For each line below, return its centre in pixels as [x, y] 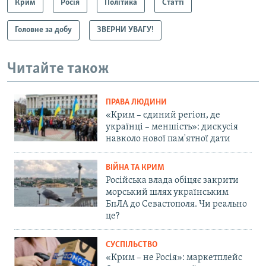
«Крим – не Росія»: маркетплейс [174, 258]
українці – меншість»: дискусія [172, 127]
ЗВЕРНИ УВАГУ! [125, 30]
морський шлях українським [167, 193]
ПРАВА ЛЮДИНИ [136, 103]
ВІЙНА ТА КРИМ [135, 168]
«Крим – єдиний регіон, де [163, 115]
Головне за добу [43, 30]
